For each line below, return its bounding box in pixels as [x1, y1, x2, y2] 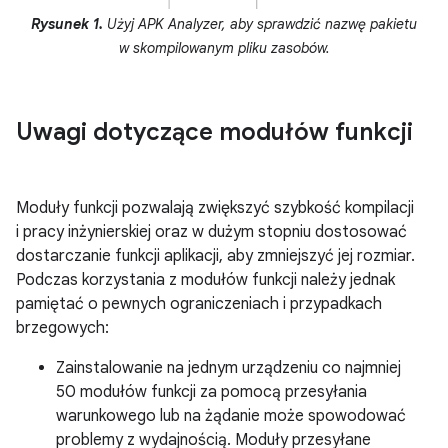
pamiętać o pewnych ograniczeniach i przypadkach [16, 294, 382, 315]
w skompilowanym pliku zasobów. [118, 39, 330, 58]
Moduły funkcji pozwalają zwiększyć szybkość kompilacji [16, 198, 414, 219]
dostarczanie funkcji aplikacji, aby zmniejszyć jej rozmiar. [16, 246, 415, 267]
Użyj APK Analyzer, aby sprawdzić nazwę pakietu [103, 15, 417, 34]
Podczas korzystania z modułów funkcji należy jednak [16, 270, 395, 291]
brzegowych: [16, 318, 109, 339]
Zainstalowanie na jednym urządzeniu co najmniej [56, 358, 401, 379]
